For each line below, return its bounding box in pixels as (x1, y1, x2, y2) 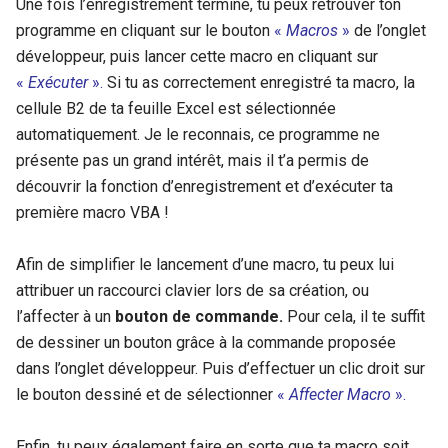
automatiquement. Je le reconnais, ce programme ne (16, 124, 380, 144)
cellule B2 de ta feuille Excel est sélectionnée (16, 98, 336, 118)
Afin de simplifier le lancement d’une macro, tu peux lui (16, 254, 394, 274)
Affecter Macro (289, 384, 391, 404)
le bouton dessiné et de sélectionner (16, 384, 277, 404)
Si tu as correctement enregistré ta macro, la (103, 72, 415, 92)
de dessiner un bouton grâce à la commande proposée (16, 332, 396, 352)
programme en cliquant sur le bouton (16, 20, 274, 40)
